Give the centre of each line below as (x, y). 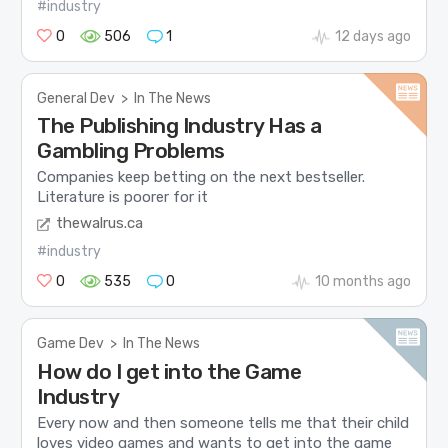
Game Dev (71, 344)
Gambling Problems (131, 150)
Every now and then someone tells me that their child (223, 422)
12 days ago (372, 36)
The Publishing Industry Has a (179, 125)
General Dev (76, 98)
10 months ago (362, 282)
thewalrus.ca (100, 223)
